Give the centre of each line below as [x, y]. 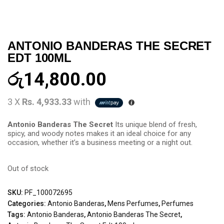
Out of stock [28, 168]
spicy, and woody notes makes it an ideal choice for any [99, 133]
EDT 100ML [40, 58]
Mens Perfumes [133, 203]
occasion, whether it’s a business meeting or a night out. [100, 142]
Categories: [27, 203]
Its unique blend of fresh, [156, 124]
